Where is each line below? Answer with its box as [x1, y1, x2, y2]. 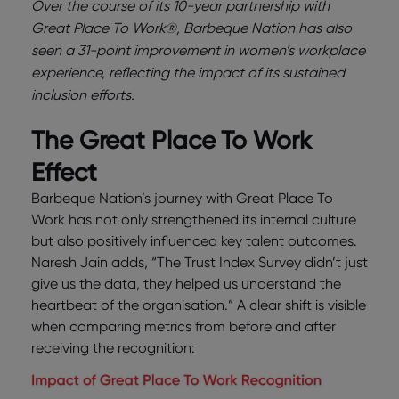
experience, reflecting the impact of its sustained [31, 63, 345, 81]
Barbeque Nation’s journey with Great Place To [31, 189, 333, 207]
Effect [31, 156, 97, 187]
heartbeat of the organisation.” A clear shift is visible [31, 296, 366, 313]
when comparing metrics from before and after [31, 317, 336, 335]
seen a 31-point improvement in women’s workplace [31, 41, 365, 59]
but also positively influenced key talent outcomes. [31, 232, 357, 249]
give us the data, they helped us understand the [31, 274, 341, 292]
